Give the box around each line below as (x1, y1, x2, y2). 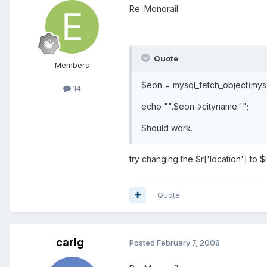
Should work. (141, 122, 193, 133)
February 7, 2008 (157, 238, 220, 248)
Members (55, 60, 89, 70)
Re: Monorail (129, 3, 178, 14)
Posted (129, 238, 157, 248)
